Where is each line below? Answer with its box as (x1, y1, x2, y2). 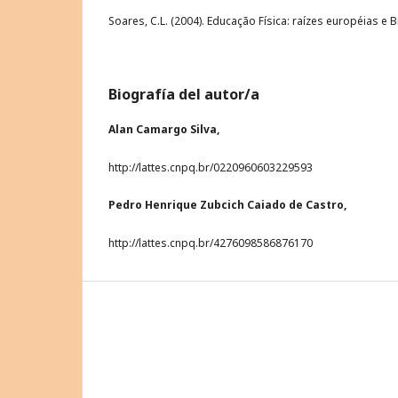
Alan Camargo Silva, (108, 121, 219, 137)
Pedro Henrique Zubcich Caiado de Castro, (108, 196, 346, 212)
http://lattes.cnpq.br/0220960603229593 (108, 159, 313, 175)
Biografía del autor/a (108, 84, 259, 104)
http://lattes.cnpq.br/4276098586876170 (108, 235, 313, 251)
